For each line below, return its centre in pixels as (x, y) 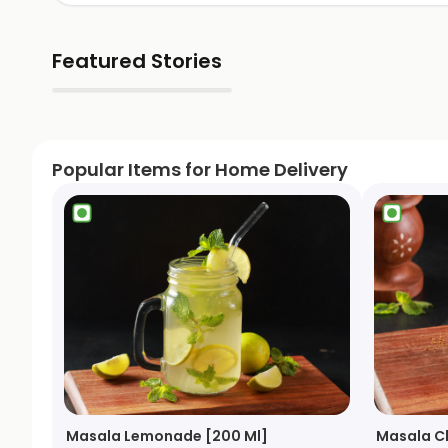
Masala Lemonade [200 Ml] (167, 436)
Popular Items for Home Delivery (200, 169)
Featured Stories (137, 61)
